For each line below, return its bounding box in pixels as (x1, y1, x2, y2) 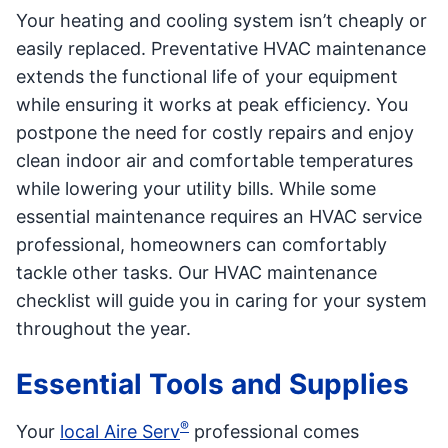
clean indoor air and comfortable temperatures (16, 150, 413, 171)
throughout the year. (16, 318, 191, 339)
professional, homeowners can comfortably (16, 234, 387, 255)
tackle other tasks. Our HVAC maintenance (16, 262, 377, 283)
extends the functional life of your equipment (16, 66, 398, 87)
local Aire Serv (60, 421, 180, 442)
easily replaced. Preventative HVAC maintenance (16, 38, 426, 59)
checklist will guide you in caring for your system (16, 290, 427, 311)
